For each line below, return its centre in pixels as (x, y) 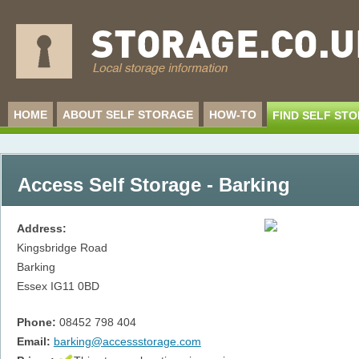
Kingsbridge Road (62, 248)
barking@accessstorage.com (127, 342)
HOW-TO (232, 115)
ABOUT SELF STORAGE (128, 115)
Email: (33, 342)
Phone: (36, 323)
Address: (41, 229)
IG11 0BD (75, 286)
